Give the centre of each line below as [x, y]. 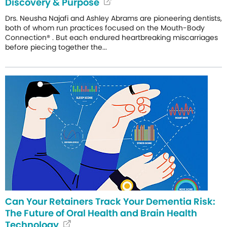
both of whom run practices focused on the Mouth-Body [105, 28]
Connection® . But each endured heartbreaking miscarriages [111, 37]
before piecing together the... [56, 47]
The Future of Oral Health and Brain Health [101, 213]
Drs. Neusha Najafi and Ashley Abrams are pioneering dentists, [113, 18]
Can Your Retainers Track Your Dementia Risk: [110, 201]
